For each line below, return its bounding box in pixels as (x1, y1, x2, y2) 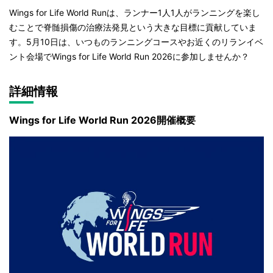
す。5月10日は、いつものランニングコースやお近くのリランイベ (9, 36, 263, 47)
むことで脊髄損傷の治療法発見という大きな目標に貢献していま (9, 21, 257, 32)
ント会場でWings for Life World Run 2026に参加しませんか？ (9, 51, 249, 62)
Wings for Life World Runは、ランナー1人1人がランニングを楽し (9, 7, 260, 18)
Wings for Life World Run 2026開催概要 (9, 113, 196, 126)
